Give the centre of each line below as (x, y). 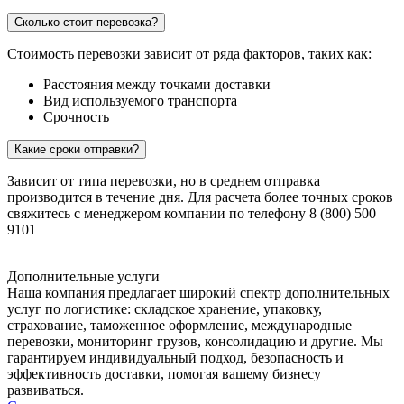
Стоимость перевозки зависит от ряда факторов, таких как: (189, 54)
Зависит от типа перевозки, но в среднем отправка (164, 181)
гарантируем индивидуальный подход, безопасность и (175, 358)
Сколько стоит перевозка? (86, 23)
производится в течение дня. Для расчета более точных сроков (200, 197)
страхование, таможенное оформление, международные (179, 326)
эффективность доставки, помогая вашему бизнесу (164, 374)
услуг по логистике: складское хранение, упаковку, (165, 309)
